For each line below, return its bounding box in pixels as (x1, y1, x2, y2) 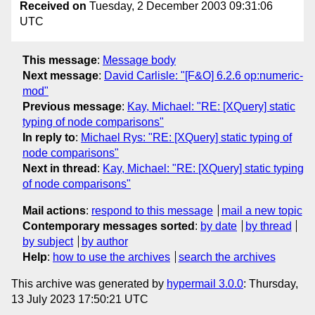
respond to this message (91, 204, 213, 217)
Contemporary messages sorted (22, 219, 195, 232)
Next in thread (22, 162, 97, 174)
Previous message (22, 100, 122, 112)
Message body (103, 53, 176, 66)
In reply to (22, 131, 75, 143)
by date (200, 219, 237, 232)
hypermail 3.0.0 (167, 277, 243, 290)
